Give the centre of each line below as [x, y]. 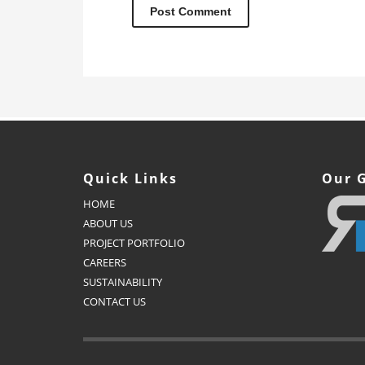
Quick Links [130, 179]
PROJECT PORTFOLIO [134, 243]
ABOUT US [108, 224]
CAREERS [105, 263]
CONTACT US [114, 302]
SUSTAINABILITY [123, 282]
